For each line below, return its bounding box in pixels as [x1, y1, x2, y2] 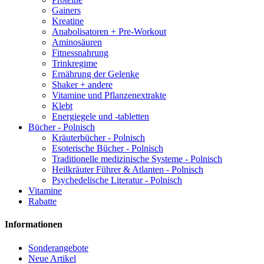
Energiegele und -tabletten [52, 111, 149, 122]
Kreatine [52, 16, 84, 27]
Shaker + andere [52, 80, 113, 90]
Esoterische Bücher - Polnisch [52, 143, 163, 154]
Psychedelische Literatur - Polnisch [52, 175, 182, 186]
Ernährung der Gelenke [52, 69, 139, 80]
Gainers [52, 5, 81, 16]
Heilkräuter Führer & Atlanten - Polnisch [52, 164, 203, 175]
